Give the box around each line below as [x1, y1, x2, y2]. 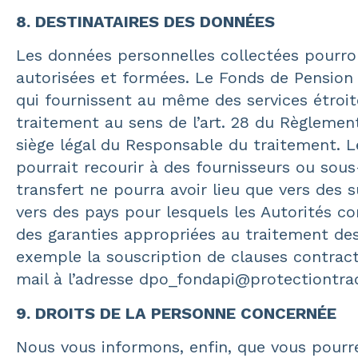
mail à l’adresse [16, 269, 139, 289]
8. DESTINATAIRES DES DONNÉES [16, 11, 275, 31]
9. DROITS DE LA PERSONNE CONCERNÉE [16, 303, 336, 323]
